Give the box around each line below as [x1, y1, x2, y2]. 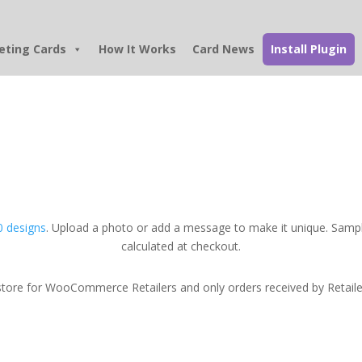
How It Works [99, 41, 177, 57]
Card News [192, 41, 255, 57]
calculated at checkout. [121, 238, 241, 254]
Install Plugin [271, 41, 347, 57]
